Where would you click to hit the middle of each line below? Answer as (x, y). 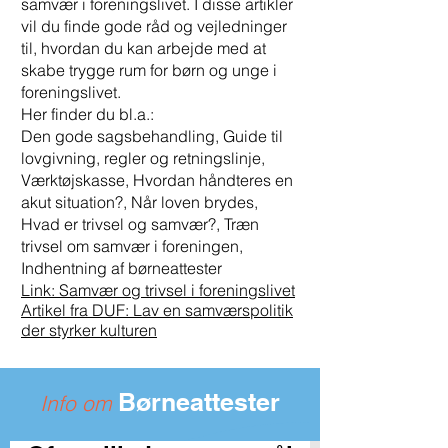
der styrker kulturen (89, 330)
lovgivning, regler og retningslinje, (143, 158)
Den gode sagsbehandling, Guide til (152, 136)
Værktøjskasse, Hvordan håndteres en (157, 180)
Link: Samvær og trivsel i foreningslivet (158, 290)
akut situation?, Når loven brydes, (139, 202)
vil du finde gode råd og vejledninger (154, 26)
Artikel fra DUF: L (81, 310)
